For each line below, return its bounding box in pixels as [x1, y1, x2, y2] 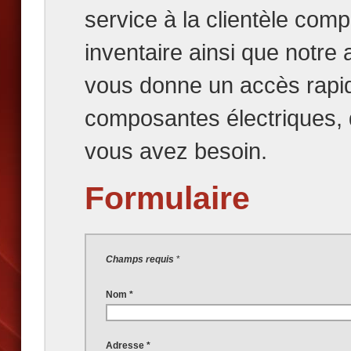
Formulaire [85, 180, 250, 216]
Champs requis [106, 254, 174, 265]
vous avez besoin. [85, 138, 267, 164]
